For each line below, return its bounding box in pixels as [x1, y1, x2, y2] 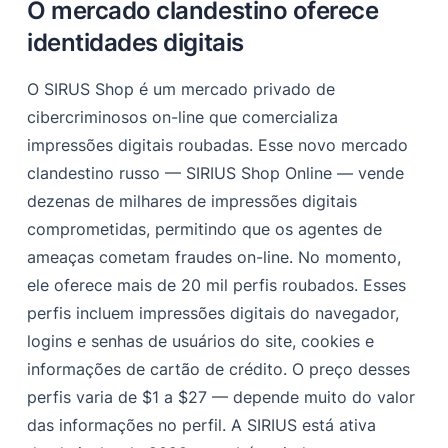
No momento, [293, 246, 402, 267]
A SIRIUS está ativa [231, 414, 377, 435]
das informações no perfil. [27, 414, 232, 435]
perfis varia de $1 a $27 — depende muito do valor [27, 386, 416, 407]
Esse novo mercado [258, 134, 409, 155]
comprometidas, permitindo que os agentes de [27, 218, 383, 239]
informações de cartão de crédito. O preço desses [27, 358, 411, 379]
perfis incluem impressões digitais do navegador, [27, 302, 400, 323]
